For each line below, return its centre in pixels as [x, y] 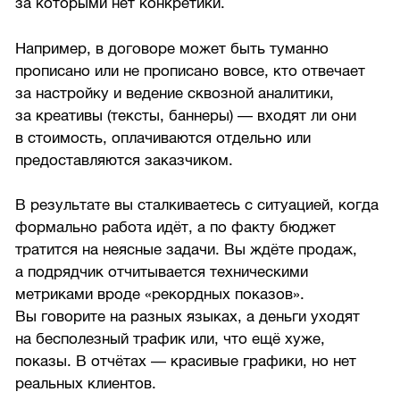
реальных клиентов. [86, 384]
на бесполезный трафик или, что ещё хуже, [171, 339]
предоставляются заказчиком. [125, 160]
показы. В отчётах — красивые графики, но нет [186, 362]
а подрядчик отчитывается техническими [162, 272]
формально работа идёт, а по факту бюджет [176, 228]
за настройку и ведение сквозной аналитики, [175, 93]
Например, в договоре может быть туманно [172, 48]
